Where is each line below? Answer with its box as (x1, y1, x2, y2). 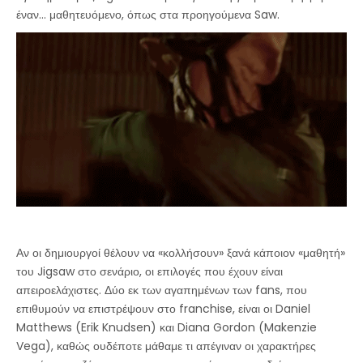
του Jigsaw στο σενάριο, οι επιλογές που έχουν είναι (16, 263, 283, 280)
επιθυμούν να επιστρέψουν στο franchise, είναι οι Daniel (16, 300, 310, 317)
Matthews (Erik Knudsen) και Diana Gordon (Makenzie (16, 318, 317, 335)
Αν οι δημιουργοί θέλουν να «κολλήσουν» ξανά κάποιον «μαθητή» (16, 244, 345, 261)
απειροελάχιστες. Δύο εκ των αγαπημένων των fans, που (16, 281, 307, 298)
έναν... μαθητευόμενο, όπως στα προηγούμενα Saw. (16, 6, 280, 23)
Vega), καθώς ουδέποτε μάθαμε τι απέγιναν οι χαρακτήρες (16, 337, 316, 354)
